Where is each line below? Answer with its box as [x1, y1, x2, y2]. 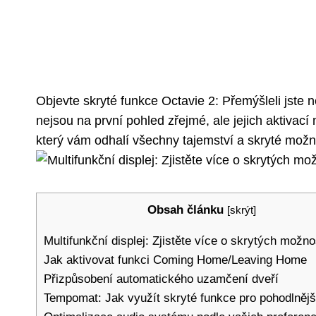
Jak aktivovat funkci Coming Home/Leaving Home [44, 253, 307, 267]
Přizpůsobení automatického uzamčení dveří [44, 272, 279, 286]
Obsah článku [147, 202, 224, 217]
